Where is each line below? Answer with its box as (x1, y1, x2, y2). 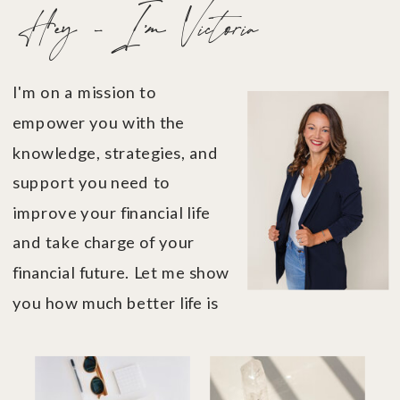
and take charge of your (12, 232, 195, 253)
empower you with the (12, 112, 185, 133)
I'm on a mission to (12, 82, 157, 103)
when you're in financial (12, 322, 190, 343)
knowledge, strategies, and (12, 142, 219, 162)
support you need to (12, 172, 171, 193)
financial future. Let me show (12, 262, 229, 283)
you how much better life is (12, 292, 219, 312)
